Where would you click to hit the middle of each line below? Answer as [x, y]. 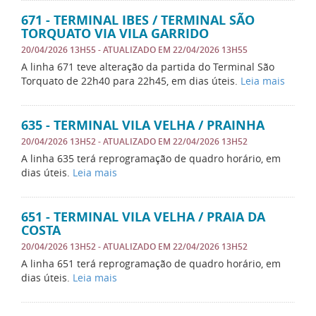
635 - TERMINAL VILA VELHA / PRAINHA [143, 125]
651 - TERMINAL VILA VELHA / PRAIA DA [143, 217]
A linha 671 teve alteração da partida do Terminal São [148, 67]
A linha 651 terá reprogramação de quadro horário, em [151, 263]
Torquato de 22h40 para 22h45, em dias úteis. [131, 81]
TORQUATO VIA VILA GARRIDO [115, 34]
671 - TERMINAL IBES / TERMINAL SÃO [138, 20]
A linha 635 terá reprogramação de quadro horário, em [151, 158]
